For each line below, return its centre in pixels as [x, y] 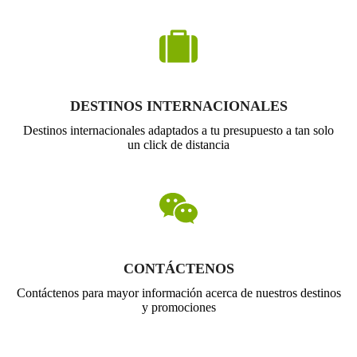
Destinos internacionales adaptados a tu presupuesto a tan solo [178, 131]
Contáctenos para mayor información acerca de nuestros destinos [178, 293]
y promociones [178, 308]
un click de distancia [178, 145]
